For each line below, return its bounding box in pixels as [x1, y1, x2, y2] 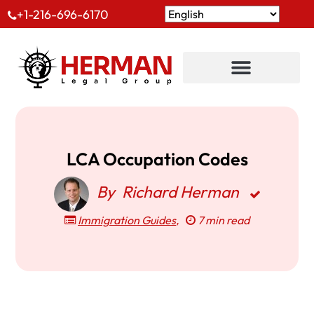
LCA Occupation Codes [66, 148, 248, 170]
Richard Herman [121, 182, 239, 203]
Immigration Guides [78, 213, 176, 227]
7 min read [196, 213, 250, 227]
